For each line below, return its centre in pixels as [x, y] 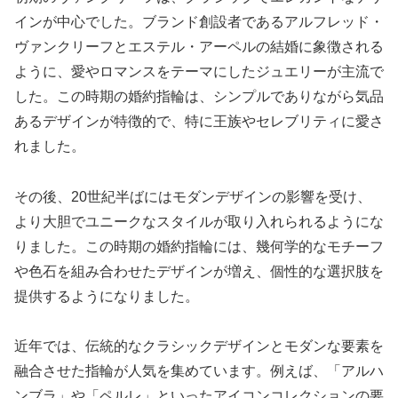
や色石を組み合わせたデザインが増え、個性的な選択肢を [199, 271]
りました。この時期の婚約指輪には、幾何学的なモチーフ [199, 246]
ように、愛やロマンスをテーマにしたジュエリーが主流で [199, 71]
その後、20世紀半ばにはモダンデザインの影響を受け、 [193, 196]
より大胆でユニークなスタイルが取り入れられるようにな [199, 221]
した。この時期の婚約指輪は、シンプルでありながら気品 [199, 96]
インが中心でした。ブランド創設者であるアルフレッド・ [199, 21]
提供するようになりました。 [107, 296]
